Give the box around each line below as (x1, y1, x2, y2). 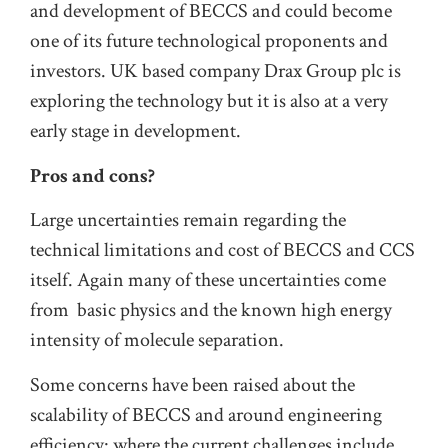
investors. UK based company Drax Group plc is (30, 58, 401, 85)
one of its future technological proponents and (30, 28, 388, 55)
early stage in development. (30, 118, 241, 145)
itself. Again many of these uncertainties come (30, 267, 386, 294)
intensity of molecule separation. (30, 327, 284, 354)
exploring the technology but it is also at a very (30, 88, 388, 115)
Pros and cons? (30, 162, 155, 189)
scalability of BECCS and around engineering (30, 401, 382, 428)
